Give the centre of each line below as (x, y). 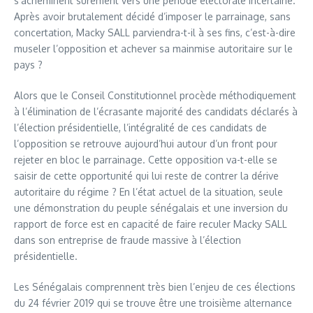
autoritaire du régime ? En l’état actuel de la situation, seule (148, 191)
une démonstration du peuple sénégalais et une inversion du (151, 208)
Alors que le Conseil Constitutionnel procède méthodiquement (155, 95)
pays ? (28, 64)
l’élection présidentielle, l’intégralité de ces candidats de (140, 127)
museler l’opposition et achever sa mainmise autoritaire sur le (153, 48)
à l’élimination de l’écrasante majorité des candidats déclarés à (156, 111)
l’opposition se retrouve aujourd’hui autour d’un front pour (146, 143)
